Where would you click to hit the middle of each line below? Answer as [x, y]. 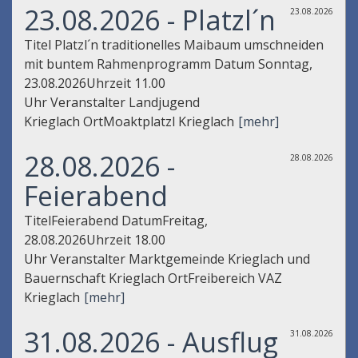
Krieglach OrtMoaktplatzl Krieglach [129, 122]
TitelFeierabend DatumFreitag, [116, 221]
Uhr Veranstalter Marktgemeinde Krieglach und [167, 259]
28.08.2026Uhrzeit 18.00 [95, 240]
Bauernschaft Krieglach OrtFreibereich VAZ [153, 278]
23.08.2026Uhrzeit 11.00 [95, 84]
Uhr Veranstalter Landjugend [112, 103]
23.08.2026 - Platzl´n [150, 20]
